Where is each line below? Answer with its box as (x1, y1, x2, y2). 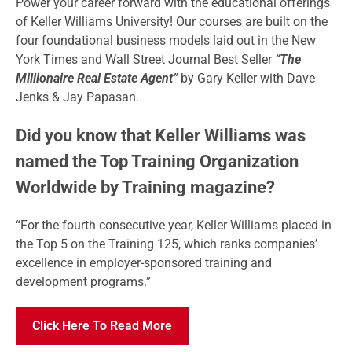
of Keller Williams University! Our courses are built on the (16, 14, 328, 29)
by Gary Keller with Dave (178, 71, 315, 86)
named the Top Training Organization (16, 152, 299, 171)
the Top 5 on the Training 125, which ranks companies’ (16, 236, 317, 251)
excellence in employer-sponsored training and (16, 255, 272, 270)
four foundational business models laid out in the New (16, 33, 316, 48)
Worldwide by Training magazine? (16, 178, 275, 197)
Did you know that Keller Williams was (16, 126, 306, 145)
